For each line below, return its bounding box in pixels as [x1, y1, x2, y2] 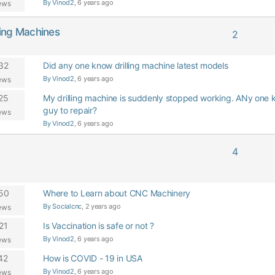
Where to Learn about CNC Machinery [43, 188, 191, 198]
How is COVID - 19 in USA [43, 253, 142, 263]
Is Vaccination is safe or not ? [43, 220, 154, 231]
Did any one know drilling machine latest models [43, 60, 228, 71]
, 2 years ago [82, 202, 121, 211]
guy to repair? [43, 105, 97, 115]
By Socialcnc [43, 202, 82, 211]
